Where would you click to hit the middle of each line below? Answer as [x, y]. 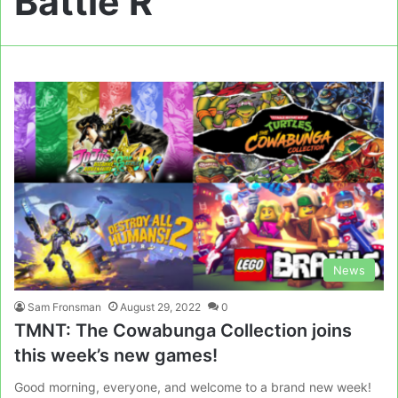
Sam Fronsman [64, 307]
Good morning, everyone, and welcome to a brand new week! [193, 387]
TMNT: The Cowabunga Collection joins [183, 330]
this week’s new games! [116, 355]
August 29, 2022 [160, 307]
